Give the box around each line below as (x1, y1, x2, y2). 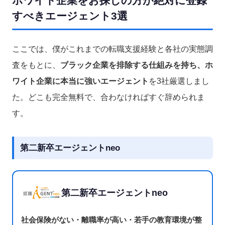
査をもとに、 (12, 60, 60, 69)
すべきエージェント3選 (12, 10, 128, 22)
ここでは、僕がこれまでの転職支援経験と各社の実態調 (12, 44, 213, 53)
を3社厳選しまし (149, 76, 209, 85)
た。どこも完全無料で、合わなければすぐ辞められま (12, 92, 205, 101)
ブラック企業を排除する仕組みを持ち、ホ (60, 60, 213, 69)
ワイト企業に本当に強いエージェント (12, 76, 149, 85)
